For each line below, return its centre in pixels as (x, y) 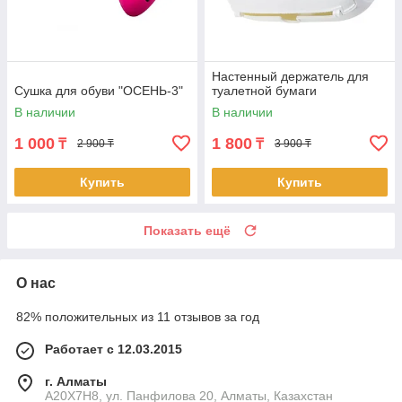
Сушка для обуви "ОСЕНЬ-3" (99, 90)
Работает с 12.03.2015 (114, 349)
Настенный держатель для (290, 76)
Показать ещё (187, 230)
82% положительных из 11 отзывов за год (138, 316)
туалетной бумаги (264, 90)
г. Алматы (76, 381)
